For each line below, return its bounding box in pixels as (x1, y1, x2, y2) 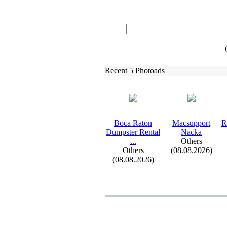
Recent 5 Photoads (105, 66, 165, 75)
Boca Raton (114, 119, 152, 127)
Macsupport (172, 119, 210, 127)
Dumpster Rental (106, 128, 160, 136)
